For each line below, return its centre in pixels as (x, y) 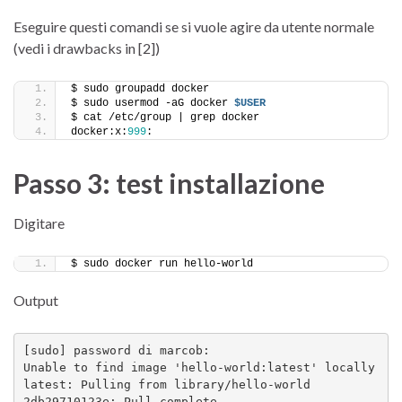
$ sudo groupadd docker (140, 88)
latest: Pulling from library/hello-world (166, 385)
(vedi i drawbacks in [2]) (87, 48)
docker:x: (99, 131)
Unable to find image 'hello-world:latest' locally (199, 368)
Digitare (39, 223)
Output (36, 300)
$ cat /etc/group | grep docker (165, 117)
